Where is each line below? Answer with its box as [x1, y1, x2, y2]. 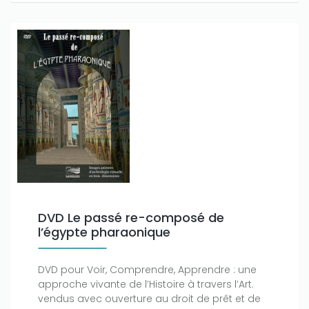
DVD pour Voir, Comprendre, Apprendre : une [38, 263, 257, 277]
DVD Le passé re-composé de [38, 209, 224, 227]
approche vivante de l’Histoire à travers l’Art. [38, 277, 254, 292]
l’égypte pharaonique [38, 223, 170, 241]
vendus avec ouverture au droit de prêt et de [38, 292, 261, 306]
